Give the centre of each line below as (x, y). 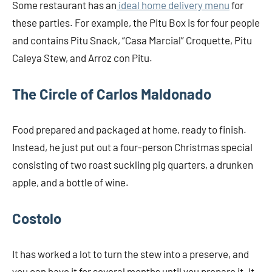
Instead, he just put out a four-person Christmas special (132, 147)
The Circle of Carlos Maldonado (112, 94)
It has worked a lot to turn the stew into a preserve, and (131, 254)
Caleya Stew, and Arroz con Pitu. (82, 58)
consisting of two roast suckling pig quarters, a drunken (133, 165)
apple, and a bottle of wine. (70, 182)
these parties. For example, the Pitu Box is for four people (136, 23)
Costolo (37, 219)
